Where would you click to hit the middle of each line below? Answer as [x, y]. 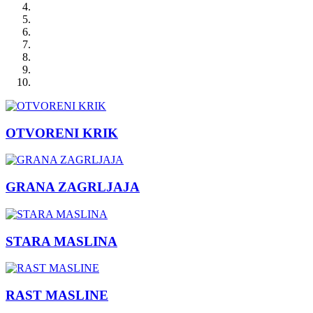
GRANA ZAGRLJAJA [73, 187]
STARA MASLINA [61, 241]
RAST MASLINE [57, 296]
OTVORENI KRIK [62, 133]
